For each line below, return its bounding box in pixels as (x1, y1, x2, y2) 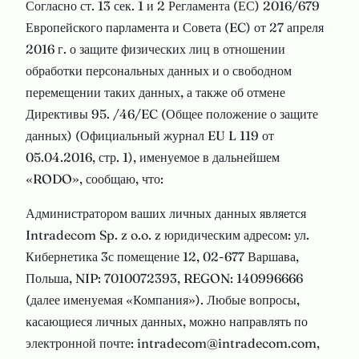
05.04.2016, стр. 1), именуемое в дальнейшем (26, 149, 280, 165)
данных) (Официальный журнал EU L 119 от (26, 127, 274, 143)
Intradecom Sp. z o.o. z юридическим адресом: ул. (26, 227, 309, 243)
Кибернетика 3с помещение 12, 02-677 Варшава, (26, 248, 299, 264)
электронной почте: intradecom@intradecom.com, (26, 335, 320, 351)
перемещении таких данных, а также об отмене (26, 84, 285, 100)
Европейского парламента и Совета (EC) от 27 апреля (26, 19, 324, 35)
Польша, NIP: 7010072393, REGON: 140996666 (26, 270, 303, 286)
